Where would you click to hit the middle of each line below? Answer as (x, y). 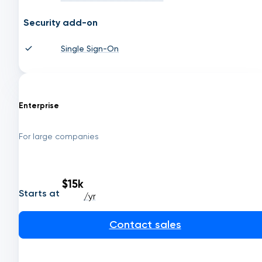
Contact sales (145, 224)
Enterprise (39, 105)
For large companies (59, 136)
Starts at (39, 193)
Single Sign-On (90, 49)
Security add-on (61, 23)
